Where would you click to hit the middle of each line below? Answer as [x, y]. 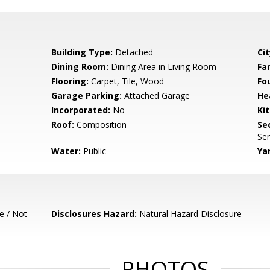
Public [94, 151]
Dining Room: [80, 67]
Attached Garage [156, 96]
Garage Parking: [87, 96]
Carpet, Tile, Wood [127, 81]
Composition [101, 124]
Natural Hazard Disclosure [190, 214]
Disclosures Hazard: [94, 214]
